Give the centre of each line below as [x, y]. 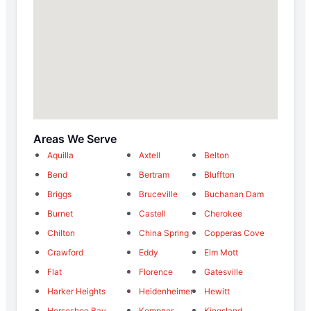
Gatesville [224, 271]
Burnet [60, 213]
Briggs [59, 194]
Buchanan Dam [234, 194]
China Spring [164, 233]
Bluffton [219, 174]
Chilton [61, 233]
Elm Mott [221, 252]
